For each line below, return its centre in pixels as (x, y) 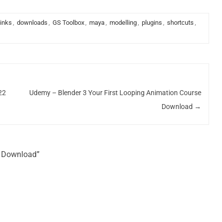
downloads (32, 23)
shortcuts (180, 23)
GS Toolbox (68, 23)
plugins (152, 23)
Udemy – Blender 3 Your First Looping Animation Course (115, 92)
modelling (123, 23)
